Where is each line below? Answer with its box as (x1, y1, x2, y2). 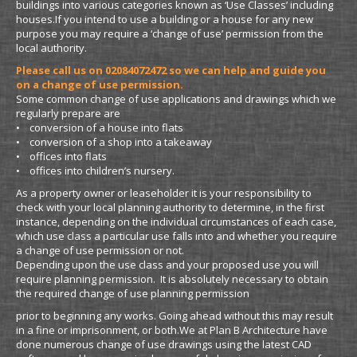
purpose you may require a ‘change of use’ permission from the (16, 26, 324, 41)
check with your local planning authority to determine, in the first (16, 200, 324, 214)
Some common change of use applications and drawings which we (16, 92, 336, 106)
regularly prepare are (16, 106, 120, 120)
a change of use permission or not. (16, 243, 184, 257)
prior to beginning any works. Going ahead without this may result (16, 308, 333, 323)
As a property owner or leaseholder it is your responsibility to (16, 186, 312, 200)
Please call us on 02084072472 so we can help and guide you (16, 63, 326, 77)
